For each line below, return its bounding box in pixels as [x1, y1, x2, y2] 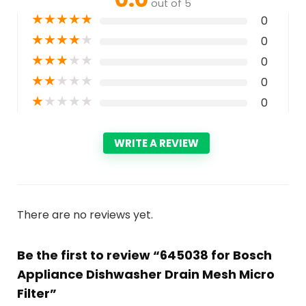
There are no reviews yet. [16, 206, 153, 223]
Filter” [16, 284, 57, 302]
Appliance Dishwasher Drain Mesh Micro [16, 265, 275, 283]
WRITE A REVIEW [114, 135, 199, 150]
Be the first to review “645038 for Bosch [16, 246, 272, 264]
